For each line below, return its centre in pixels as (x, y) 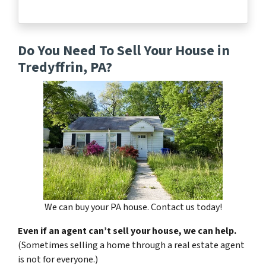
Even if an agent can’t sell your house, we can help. (127, 231)
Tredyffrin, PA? (65, 67)
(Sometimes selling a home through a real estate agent (131, 245)
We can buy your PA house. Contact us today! (133, 207)
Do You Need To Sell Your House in (124, 50)
